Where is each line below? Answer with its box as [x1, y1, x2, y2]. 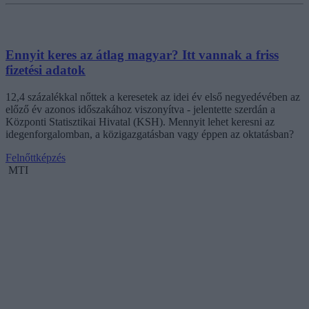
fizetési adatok [6, 63, 86, 78]
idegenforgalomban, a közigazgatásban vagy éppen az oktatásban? [6, 128, 294, 141]
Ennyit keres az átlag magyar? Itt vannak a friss [6, 48, 279, 63]
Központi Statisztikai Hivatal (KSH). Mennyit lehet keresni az [6, 116, 275, 128]
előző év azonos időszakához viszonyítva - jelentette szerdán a [6, 103, 275, 116]
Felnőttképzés [6, 152, 66, 164]
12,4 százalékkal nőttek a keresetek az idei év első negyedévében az [6, 91, 300, 103]
